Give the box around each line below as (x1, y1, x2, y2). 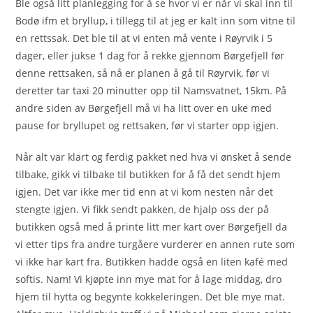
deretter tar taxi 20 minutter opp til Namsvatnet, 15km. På (15, 83, 287, 97)
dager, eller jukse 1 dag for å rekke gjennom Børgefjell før (15, 48, 285, 62)
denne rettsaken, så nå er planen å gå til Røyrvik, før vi (15, 66, 270, 80)
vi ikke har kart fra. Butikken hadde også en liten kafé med (15, 254, 289, 268)
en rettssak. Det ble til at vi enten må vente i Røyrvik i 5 (15, 31, 273, 45)
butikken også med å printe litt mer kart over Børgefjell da (15, 219, 288, 233)
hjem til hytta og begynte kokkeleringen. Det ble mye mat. (15, 289, 286, 303)
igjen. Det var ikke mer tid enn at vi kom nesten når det (15, 184, 274, 198)
